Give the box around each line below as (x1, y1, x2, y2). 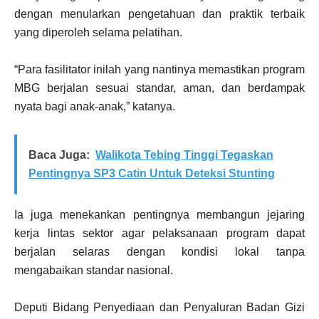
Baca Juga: (28, 149, 90, 162)
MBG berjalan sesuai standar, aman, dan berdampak (14, 82, 305, 95)
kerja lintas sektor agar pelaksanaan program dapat (14, 227, 305, 240)
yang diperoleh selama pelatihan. (14, 26, 182, 39)
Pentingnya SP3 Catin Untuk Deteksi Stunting (28, 167, 275, 180)
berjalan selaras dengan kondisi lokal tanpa (14, 246, 305, 258)
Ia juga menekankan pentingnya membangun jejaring (14, 209, 305, 221)
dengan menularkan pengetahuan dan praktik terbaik (14, 8, 305, 21)
